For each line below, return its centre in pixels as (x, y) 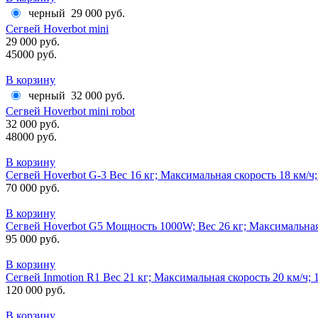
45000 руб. (31, 54)
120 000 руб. (35, 290)
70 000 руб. (33, 187)
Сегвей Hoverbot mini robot (70, 111)
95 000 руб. (33, 238)
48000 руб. (31, 136)
